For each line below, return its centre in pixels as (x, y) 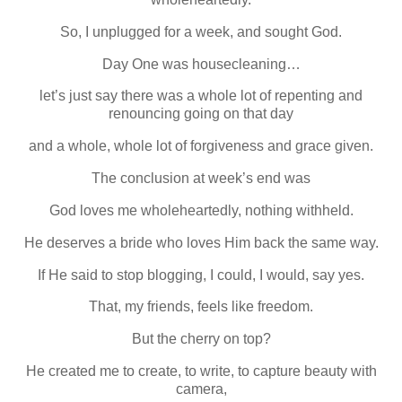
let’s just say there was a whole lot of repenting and (201, 96)
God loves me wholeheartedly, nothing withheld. (201, 210)
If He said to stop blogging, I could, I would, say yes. (201, 275)
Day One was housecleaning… (201, 64)
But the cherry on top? (201, 339)
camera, (201, 389)
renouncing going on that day (201, 114)
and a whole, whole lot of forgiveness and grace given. (201, 146)
